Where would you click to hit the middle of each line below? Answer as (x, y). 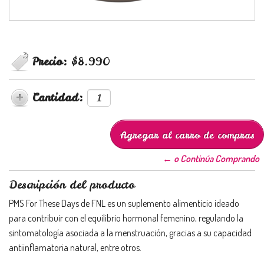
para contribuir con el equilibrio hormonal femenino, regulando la (126, 218)
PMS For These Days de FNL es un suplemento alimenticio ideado (124, 203)
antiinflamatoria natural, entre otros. (75, 247)
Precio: (52, 61)
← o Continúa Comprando (211, 158)
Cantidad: (60, 97)
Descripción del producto (72, 184)
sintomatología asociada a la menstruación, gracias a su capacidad (130, 232)
